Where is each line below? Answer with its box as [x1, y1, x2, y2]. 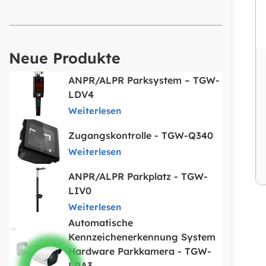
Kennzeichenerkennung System [68, 231, 216, 243]
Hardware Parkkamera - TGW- [68, 245, 211, 258]
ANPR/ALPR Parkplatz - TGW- [68, 170, 208, 183]
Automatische [68, 217, 133, 229]
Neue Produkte [9, 49, 121, 68]
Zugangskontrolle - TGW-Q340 [68, 129, 213, 142]
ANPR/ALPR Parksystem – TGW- [68, 74, 220, 87]
